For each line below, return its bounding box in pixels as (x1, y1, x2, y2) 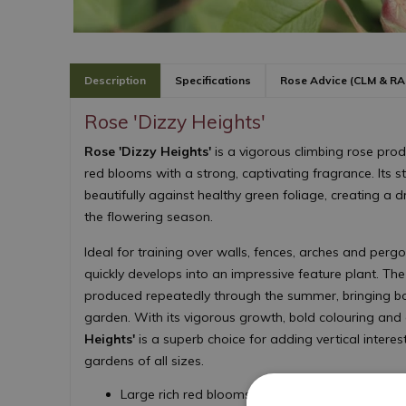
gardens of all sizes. (84, 352, 204, 369)
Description (84, 73, 146, 87)
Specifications (175, 73, 251, 87)
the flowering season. (84, 208, 213, 225)
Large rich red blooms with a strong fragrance (121, 385, 397, 402)
